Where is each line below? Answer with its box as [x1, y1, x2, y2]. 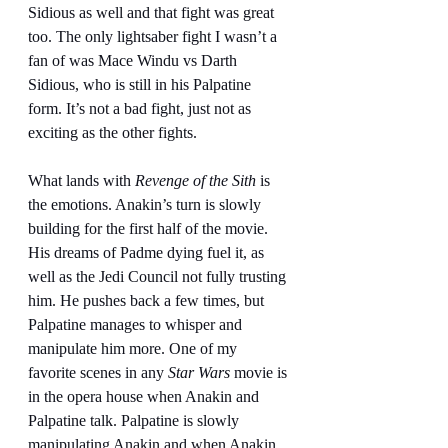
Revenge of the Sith [135, 171, 256, 189]
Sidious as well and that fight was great [28, 3, 278, 21]
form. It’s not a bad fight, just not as [28, 99, 255, 117]
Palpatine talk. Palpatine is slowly [28, 411, 243, 429]
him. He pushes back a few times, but [28, 291, 268, 309]
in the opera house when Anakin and [28, 387, 263, 405]
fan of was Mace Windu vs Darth [28, 51, 241, 69]
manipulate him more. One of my [28, 339, 241, 357]
